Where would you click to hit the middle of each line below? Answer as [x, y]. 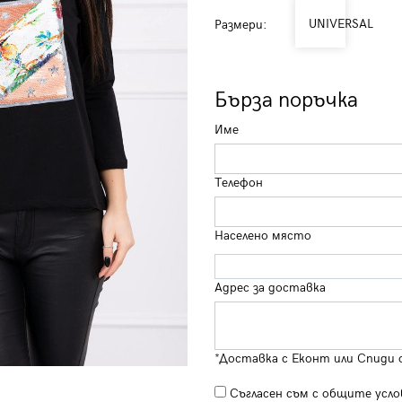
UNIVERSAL [341, 24]
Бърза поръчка [286, 100]
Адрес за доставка [270, 288]
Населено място [263, 236]
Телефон [239, 183]
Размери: [241, 25]
